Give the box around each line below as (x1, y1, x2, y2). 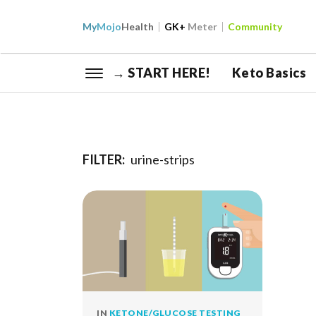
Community (228, 20, 282, 32)
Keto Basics (231, 65, 307, 80)
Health (121, 20, 154, 32)
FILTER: (83, 152, 127, 167)
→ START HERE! (112, 65, 211, 80)
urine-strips (130, 152, 195, 167)
